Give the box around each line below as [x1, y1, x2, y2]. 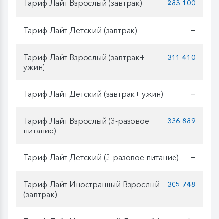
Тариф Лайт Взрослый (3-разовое [23, 115, 149, 126]
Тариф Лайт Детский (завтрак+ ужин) [23, 88, 163, 99]
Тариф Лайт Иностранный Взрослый [23, 179, 160, 189]
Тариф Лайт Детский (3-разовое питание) [23, 152, 179, 162]
